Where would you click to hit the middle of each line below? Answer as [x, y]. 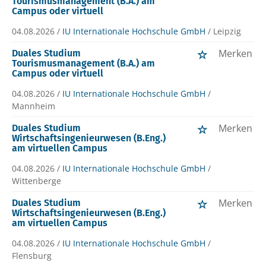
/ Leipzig [224, 31]
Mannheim [34, 106]
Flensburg [32, 256]
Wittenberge [37, 181]
